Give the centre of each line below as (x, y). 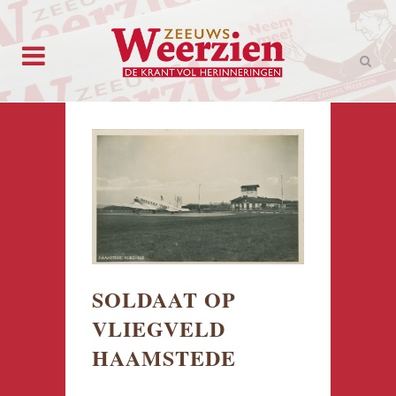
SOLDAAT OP (164, 300)
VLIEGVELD (159, 329)
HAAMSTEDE (164, 358)
